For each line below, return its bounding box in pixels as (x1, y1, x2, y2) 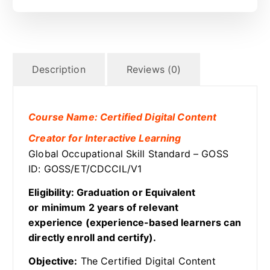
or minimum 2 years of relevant (28, 201, 179, 214)
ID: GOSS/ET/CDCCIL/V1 (28, 163, 142, 175)
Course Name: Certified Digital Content (28, 111, 217, 124)
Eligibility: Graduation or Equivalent (28, 186, 196, 199)
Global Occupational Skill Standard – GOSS (28, 148, 228, 160)
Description (32, 63, 86, 76)
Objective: (28, 255, 78, 268)
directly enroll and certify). (28, 231, 157, 244)
